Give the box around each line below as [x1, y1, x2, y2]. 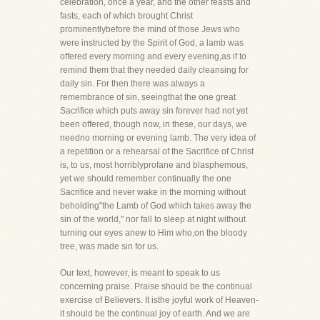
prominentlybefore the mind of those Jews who [60, 24, 240, 34]
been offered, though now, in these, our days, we [60, 119, 247, 129]
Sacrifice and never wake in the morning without [60, 187, 246, 197]
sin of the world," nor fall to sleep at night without [60, 214, 246, 224]
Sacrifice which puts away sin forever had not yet [60, 106, 248, 116]
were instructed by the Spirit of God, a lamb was [60, 38, 244, 48]
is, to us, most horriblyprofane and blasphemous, [60, 160, 248, 170]
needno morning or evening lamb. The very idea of [60, 133, 256, 143]
